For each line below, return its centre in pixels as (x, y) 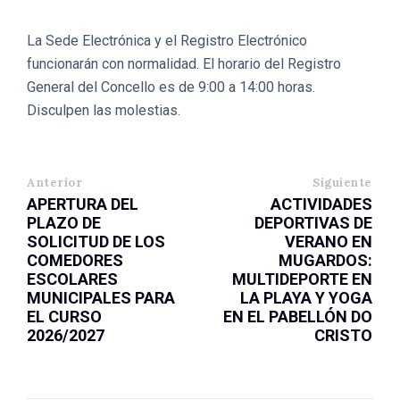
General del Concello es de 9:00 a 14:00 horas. (171, 87)
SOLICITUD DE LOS (96, 242)
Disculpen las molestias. (104, 110)
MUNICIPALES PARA (101, 298)
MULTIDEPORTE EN (302, 279)
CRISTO (343, 335)
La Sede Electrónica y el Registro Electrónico (167, 41)
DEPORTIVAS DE (313, 223)
